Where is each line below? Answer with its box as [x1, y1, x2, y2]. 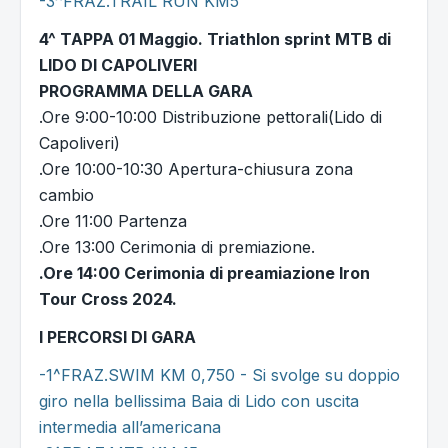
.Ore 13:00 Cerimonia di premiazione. [39, 237, 315, 258]
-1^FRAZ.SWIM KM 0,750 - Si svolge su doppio [39, 365, 400, 386]
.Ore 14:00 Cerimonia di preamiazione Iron [39, 263, 370, 284]
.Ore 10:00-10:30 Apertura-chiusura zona [39, 159, 353, 180]
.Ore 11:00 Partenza [39, 211, 187, 232]
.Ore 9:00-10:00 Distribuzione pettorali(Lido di [39, 107, 382, 128]
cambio [39, 185, 94, 206]
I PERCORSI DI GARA [39, 327, 196, 348]
